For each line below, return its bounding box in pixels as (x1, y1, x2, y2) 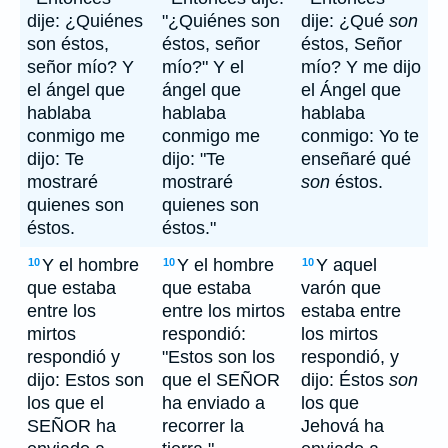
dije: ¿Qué (301, 11, 389, 31)
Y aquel (316, 255, 377, 275)
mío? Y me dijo (301, 57, 421, 77)
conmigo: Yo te (301, 126, 419, 146)
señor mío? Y (27, 57, 134, 77)
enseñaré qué (301, 149, 411, 169)
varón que (301, 278, 381, 298)
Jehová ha (301, 416, 384, 436)
